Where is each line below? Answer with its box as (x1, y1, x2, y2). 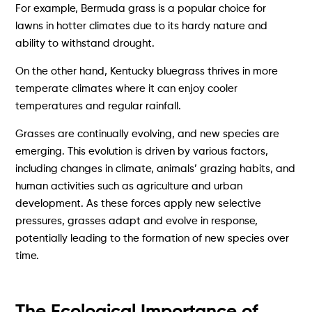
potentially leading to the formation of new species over (15, 233, 290, 244)
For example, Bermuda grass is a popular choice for (15, 3, 267, 14)
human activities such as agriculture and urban (15, 180, 243, 192)
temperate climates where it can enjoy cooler (15, 83, 238, 94)
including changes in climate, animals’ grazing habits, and (15, 163, 296, 174)
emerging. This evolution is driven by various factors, (15, 146, 269, 157)
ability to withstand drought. (15, 38, 155, 49)
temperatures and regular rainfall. (15, 100, 182, 111)
